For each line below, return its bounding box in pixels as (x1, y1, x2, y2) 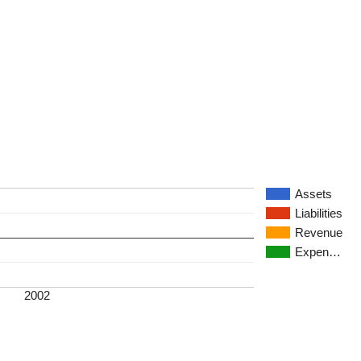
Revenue (295, 225, 342, 239)
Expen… (295, 244, 341, 259)
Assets (295, 186, 332, 201)
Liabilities (295, 205, 342, 220)
